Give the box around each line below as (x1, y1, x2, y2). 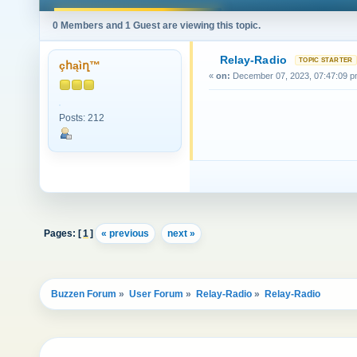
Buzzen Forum (51, 288, 116, 300)
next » (167, 227, 195, 239)
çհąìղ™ (59, 60, 100, 72)
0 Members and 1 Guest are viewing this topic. (53, 20, 261, 31)
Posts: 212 (59, 113, 104, 123)
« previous (101, 227, 149, 239)
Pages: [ (44, 227, 81, 239)
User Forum (129, 288, 183, 300)
